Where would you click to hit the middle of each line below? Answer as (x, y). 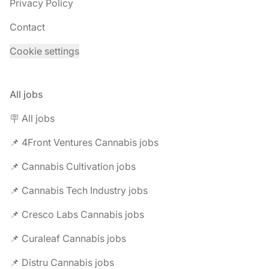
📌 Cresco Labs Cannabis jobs (77, 214)
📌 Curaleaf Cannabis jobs (68, 238)
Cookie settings (44, 51)
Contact (27, 27)
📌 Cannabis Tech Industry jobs (79, 190)
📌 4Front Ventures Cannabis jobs (84, 142)
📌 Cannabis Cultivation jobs (73, 166)
